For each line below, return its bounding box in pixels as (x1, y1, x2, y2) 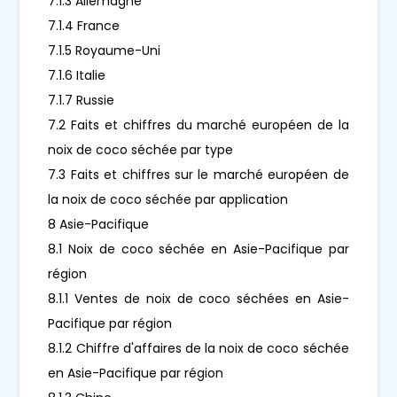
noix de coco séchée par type (48, 140, 234, 159)
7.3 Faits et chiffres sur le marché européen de (48, 165, 349, 183)
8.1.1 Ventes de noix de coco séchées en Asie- (48, 289, 349, 307)
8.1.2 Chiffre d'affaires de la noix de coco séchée (48, 339, 349, 357)
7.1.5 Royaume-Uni (48, 41, 161, 59)
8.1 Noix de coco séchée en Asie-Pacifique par (48, 239, 349, 258)
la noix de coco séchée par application (48, 190, 289, 208)
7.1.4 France (48, 16, 121, 35)
